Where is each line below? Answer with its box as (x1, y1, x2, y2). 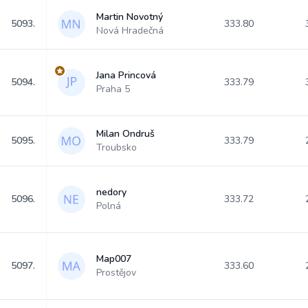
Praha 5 (96, 82, 130, 96)
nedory (96, 186, 126, 199)
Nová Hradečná (96, 24, 164, 37)
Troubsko (96, 141, 137, 154)
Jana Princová (96, 69, 156, 82)
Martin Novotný (96, 10, 163, 23)
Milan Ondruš (96, 127, 155, 140)
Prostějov (96, 266, 136, 279)
